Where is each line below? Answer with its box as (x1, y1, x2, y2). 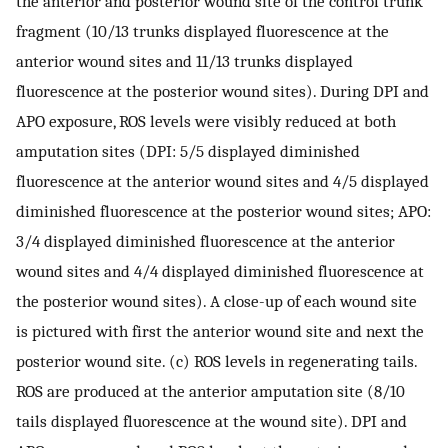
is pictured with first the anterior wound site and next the (16, 321, 424, 342)
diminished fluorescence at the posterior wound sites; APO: (16, 201, 431, 222)
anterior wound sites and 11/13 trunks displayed (16, 51, 353, 72)
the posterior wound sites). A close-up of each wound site (16, 291, 417, 312)
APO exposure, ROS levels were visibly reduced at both (16, 111, 396, 132)
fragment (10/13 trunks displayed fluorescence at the (16, 21, 389, 42)
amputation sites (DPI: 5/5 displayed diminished (16, 141, 360, 162)
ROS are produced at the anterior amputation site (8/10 (16, 381, 405, 402)
